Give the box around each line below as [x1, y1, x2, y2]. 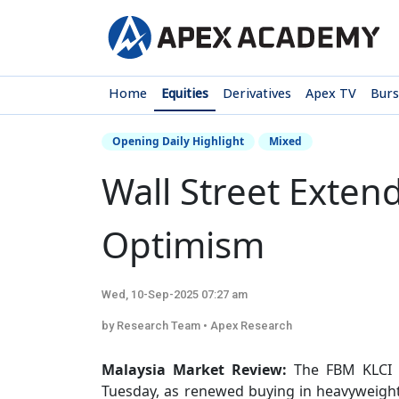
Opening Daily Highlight [112, 134, 244, 149]
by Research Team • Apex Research [102, 319, 292, 332]
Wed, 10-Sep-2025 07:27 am [102, 288, 248, 301]
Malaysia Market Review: [102, 360, 287, 379]
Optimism [102, 220, 265, 269]
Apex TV [305, 85, 356, 102]
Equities [161, 85, 208, 102]
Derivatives [223, 85, 291, 102]
